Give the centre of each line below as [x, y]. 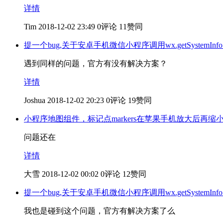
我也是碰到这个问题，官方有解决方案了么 [100, 211]
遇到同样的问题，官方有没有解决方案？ [96, 63]
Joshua [35, 100]
